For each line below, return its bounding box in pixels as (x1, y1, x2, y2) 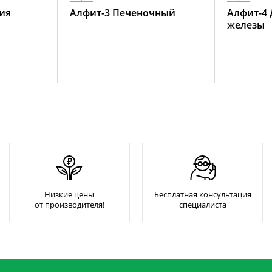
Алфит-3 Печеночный (70, 6, 175, 19)
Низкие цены (44, 189, 95, 200)
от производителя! (34, 199, 104, 210)
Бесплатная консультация (154, 189, 251, 200)
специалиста (178, 199, 226, 210)
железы (227, 18, 265, 32)
